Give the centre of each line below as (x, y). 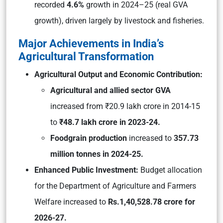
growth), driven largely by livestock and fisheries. (119, 21)
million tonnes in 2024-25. (97, 154)
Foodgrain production (89, 138)
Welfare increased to (71, 202)
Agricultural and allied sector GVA (111, 90)
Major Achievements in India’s (91, 43)
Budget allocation (170, 170)
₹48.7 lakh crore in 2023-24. (109, 122)
